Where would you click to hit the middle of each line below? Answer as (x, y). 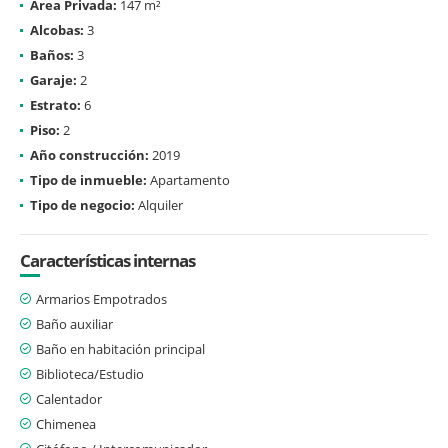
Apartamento (188, 179)
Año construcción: (89, 154)
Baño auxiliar (74, 323)
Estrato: (55, 104)
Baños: (52, 54)
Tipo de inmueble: (88, 179)
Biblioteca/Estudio (90, 373)
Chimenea (66, 423)
